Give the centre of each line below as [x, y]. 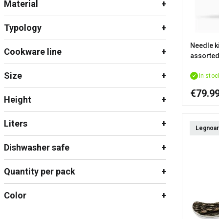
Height [18, 99]
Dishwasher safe [37, 147]
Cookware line [33, 52]
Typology [23, 28]
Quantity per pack [40, 171]
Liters [16, 123]
